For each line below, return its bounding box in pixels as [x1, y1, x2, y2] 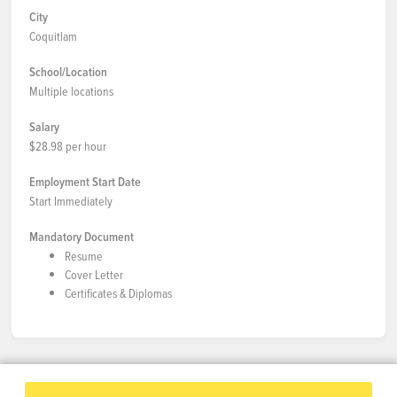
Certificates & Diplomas [65, 284, 172, 301]
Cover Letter [65, 266, 123, 283]
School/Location [29, 63, 107, 81]
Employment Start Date [29, 173, 141, 191]
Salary [29, 118, 59, 136]
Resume [65, 247, 103, 264]
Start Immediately [29, 192, 113, 209]
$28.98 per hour [29, 137, 106, 154]
